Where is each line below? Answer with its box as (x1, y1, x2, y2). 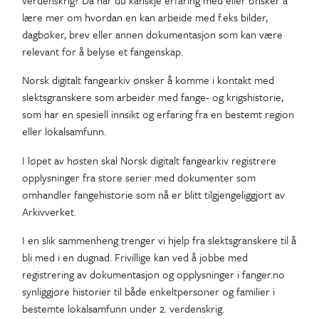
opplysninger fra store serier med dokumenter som (21, 169, 256, 185)
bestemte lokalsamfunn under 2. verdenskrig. (21, 300, 224, 316)
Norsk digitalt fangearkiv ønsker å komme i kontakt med (21, 72, 274, 88)
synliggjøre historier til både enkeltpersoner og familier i (21, 283, 275, 299)
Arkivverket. (21, 203, 76, 219)
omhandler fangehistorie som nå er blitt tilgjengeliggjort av (21, 186, 285, 202)
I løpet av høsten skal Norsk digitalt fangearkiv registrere (21, 152, 276, 168)
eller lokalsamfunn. (21, 123, 106, 140)
